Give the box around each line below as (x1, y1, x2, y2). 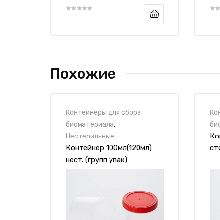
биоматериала (66, 120, 114, 128)
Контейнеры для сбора (66, 108, 141, 116)
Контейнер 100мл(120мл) (66, 143, 152, 152)
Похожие (50, 64, 116, 82)
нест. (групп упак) (66, 155, 127, 164)
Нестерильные (66, 132, 114, 140)
